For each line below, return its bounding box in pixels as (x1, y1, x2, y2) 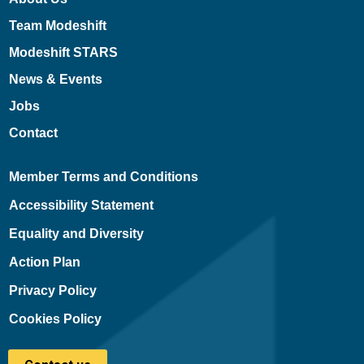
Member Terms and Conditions (8, 170, 198, 184)
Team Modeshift (8, 19, 106, 32)
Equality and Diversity (8, 227, 144, 240)
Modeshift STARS (8, 45, 118, 59)
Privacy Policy (8, 284, 97, 297)
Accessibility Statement (8, 198, 154, 212)
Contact (8, 126, 58, 140)
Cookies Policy (8, 312, 102, 326)
